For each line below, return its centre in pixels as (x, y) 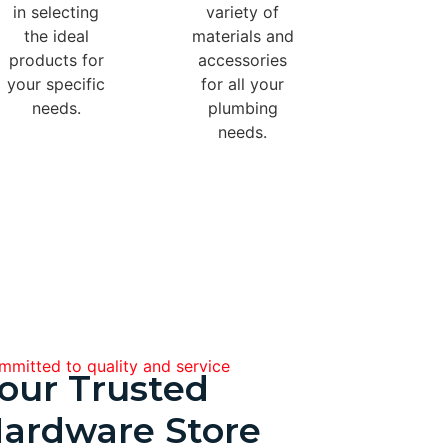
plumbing (242, 107)
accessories (243, 59)
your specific (56, 83)
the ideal (56, 35)
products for (56, 59)
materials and (242, 35)
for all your (243, 83)
